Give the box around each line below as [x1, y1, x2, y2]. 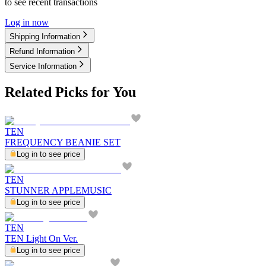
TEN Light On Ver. [5, 233, 78, 243]
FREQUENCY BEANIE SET [5, 137, 121, 147]
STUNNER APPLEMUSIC [5, 185, 112, 195]
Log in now [5, 17, 49, 27]
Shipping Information [9, 31, 80, 41]
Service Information [9, 61, 77, 71]
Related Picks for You [5, 84, 136, 100]
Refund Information [9, 46, 75, 56]
